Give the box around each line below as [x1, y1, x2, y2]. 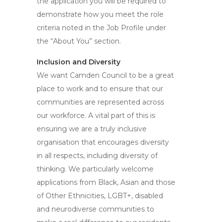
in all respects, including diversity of [37, 151, 158, 160]
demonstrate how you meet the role [37, 10, 164, 19]
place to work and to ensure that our [37, 84, 163, 93]
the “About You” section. [37, 37, 121, 46]
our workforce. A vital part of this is [37, 111, 155, 120]
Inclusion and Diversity [37, 57, 122, 66]
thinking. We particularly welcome [37, 165, 154, 173]
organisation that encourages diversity [37, 138, 169, 147]
